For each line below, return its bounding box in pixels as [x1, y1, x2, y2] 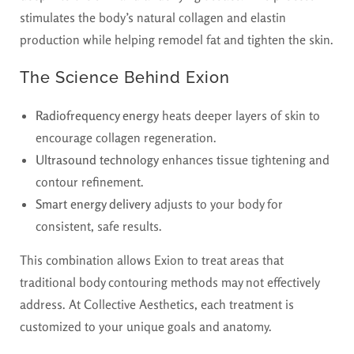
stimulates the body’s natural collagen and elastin [20, 9, 286, 25]
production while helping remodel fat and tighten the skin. [20, 31, 333, 47]
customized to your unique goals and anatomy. [20, 318, 272, 334]
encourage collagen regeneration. [36, 129, 217, 145]
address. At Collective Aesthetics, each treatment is [20, 296, 294, 312]
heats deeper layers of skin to [159, 107, 320, 123]
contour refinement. [36, 173, 144, 190]
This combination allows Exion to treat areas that [20, 251, 284, 268]
